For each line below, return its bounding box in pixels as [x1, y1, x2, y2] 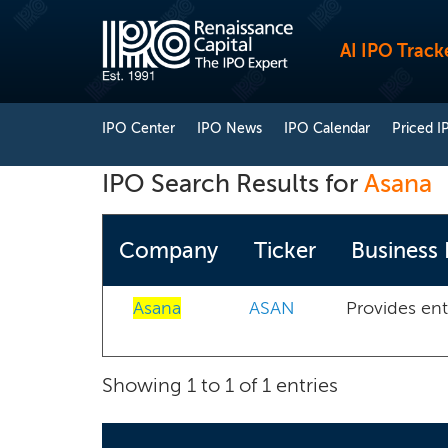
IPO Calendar [284, 120, 370, 137]
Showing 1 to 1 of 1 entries [102, 373, 338, 397]
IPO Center [102, 120, 175, 137]
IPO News [197, 120, 262, 137]
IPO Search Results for [102, 168, 364, 199]
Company [119, 237, 218, 264]
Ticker [254, 237, 316, 264]
